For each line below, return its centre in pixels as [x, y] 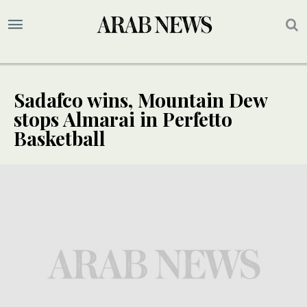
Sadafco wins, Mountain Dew [140, 100]
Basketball [60, 138]
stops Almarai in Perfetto [123, 119]
